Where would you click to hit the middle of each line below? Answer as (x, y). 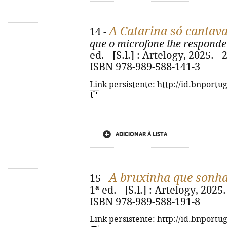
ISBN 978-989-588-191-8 (145, 202)
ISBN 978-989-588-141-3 (145, 67)
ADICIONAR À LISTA (141, 134)
